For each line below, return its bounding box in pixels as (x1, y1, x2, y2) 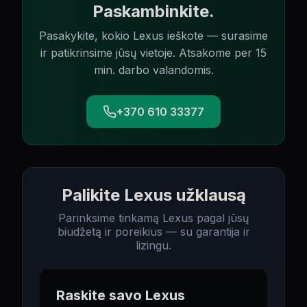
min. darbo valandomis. (93, 63, 214, 77)
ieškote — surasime (164, 29, 268, 42)
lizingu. (136, 238, 171, 252)
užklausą (171, 185, 246, 205)
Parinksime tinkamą (58, 211, 162, 225)
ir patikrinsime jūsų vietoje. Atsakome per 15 (40, 46, 267, 60)
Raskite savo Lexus (56, 287, 185, 304)
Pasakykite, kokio (39, 29, 133, 42)
